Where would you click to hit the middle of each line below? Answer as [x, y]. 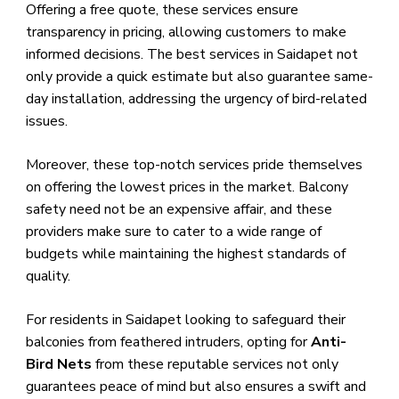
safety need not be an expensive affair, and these [179, 210]
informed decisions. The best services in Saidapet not [191, 55]
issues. [46, 122]
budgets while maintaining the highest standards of [185, 254]
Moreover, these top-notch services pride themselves [194, 165]
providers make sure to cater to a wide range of [173, 232]
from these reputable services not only [215, 365]
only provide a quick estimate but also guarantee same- [199, 77]
